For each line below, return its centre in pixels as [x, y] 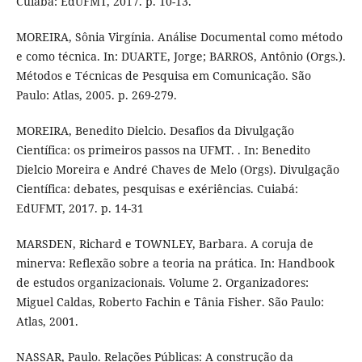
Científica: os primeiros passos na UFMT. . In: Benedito [163, 150]
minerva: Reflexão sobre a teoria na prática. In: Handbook [175, 263]
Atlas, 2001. [47, 322]
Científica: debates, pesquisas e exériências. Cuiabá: [157, 189]
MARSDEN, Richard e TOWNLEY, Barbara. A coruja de [164, 244]
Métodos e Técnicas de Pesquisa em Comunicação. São [163, 76]
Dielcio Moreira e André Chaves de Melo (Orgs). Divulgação [177, 170]
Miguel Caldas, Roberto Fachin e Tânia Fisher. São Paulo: [170, 302]
